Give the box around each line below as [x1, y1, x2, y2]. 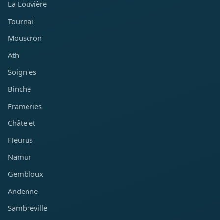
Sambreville [8, 203, 47, 213]
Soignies [8, 67, 36, 77]
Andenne [8, 186, 38, 196]
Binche [8, 83, 31, 94]
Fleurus [8, 135, 33, 145]
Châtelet [8, 118, 35, 128]
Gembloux [8, 168, 43, 179]
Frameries [8, 101, 42, 111]
